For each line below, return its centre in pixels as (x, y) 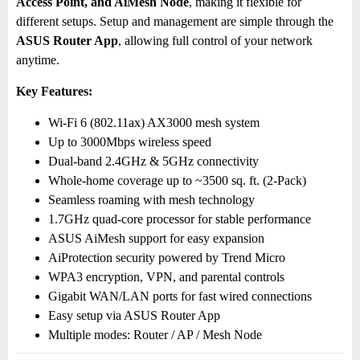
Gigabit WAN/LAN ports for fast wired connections (180, 296)
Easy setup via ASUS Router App (134, 315)
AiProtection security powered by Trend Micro (167, 258)
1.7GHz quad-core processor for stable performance (180, 219)
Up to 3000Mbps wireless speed (130, 142)
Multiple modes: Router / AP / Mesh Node (155, 335)
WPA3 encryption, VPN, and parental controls (166, 277)
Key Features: (54, 91)
